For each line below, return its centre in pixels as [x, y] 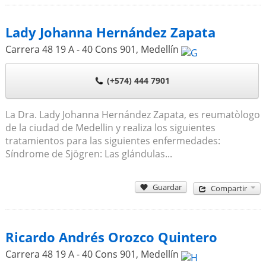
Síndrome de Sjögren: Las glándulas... [88, 153]
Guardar [167, 187]
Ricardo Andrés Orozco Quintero [111, 237]
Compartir [229, 189]
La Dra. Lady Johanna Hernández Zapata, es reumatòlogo [132, 114]
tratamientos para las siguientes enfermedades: [113, 140]
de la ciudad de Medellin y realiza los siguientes [110, 127]
